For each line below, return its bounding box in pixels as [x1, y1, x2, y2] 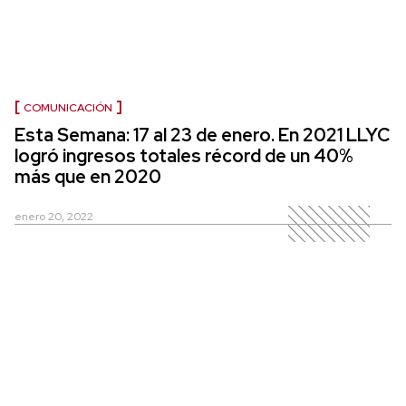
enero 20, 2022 [14, 209, 93, 225]
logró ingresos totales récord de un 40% [14, 144, 353, 169]
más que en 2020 [14, 165, 161, 189]
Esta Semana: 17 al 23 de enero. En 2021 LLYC [14, 123, 390, 148]
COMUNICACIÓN [24, 101, 112, 116]
